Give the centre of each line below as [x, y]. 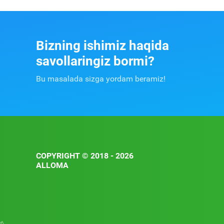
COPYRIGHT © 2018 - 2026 [85, 156]
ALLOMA [52, 165]
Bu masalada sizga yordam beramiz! [101, 78]
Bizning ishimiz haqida [102, 45]
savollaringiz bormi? [95, 61]
